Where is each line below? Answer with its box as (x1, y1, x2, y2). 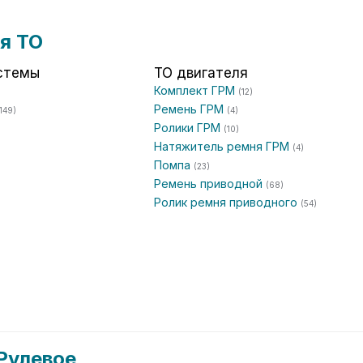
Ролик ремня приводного (154, 195, 301, 209)
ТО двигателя (154, 65, 248, 81)
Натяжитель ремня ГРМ (154, 139, 293, 153)
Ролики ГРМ (154, 121, 224, 135)
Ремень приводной (154, 177, 266, 190)
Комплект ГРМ (154, 83, 238, 97)
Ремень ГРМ (154, 102, 227, 116)
